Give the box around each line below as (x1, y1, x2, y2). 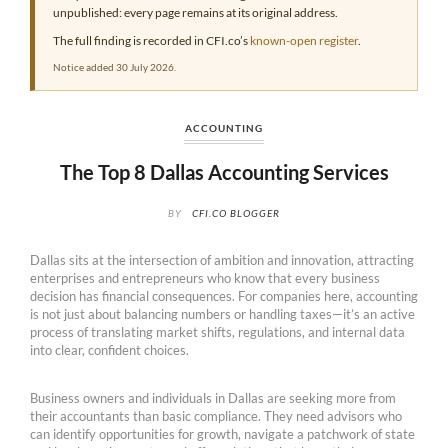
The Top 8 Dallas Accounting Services (59, 160, 389, 185)
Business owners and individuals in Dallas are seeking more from (30, 389, 396, 406)
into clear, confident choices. (30, 341, 189, 358)
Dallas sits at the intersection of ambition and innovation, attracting (30, 251, 414, 268)
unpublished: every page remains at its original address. (52, 5, 338, 21)
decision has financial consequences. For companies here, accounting (30, 287, 418, 304)
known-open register (249, 33, 358, 49)
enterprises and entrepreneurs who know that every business (30, 269, 380, 286)
